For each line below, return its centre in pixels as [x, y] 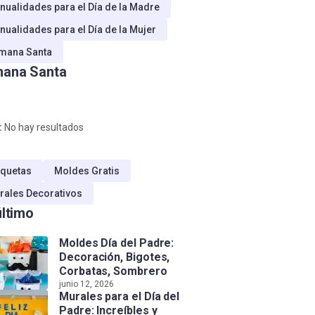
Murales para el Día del [120, 296]
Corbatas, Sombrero [113, 271]
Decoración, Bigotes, [115, 257]
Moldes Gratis [87, 171]
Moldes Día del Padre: [117, 243]
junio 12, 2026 [86, 284]
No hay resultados [43, 127]
